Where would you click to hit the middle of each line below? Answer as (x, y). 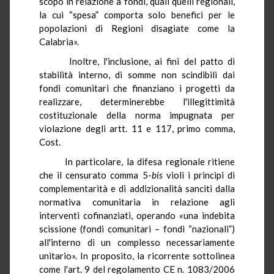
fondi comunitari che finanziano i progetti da (137, 88)
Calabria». (59, 41)
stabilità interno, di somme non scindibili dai (137, 74)
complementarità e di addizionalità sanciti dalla (137, 188)
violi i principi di (198, 175)
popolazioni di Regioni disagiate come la (137, 28)
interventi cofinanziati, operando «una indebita (137, 215)
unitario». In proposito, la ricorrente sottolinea (137, 255)
